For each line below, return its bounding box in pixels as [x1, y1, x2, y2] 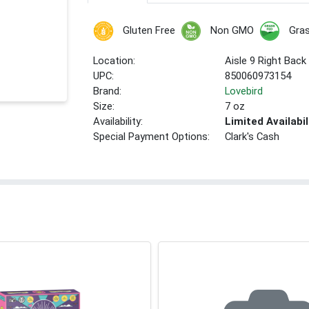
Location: [93, 54, 136, 68]
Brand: [93, 85, 122, 98]
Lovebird [225, 85, 263, 98]
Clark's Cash [225, 130, 280, 143]
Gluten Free [122, 24, 175, 37]
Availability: [93, 115, 143, 128]
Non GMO [210, 24, 254, 37]
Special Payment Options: [93, 130, 210, 143]
